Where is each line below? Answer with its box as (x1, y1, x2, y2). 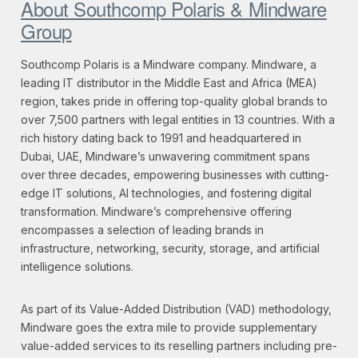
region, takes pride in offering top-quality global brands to (21, 94, 328, 109)
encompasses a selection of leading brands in (21, 223, 264, 237)
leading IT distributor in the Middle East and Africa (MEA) (21, 76, 317, 90)
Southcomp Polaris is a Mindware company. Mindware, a (21, 58, 316, 72)
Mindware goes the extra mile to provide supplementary (21, 320, 317, 335)
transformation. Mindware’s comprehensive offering (21, 205, 292, 219)
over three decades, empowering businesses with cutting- (21, 168, 329, 182)
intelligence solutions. (21, 260, 133, 274)
